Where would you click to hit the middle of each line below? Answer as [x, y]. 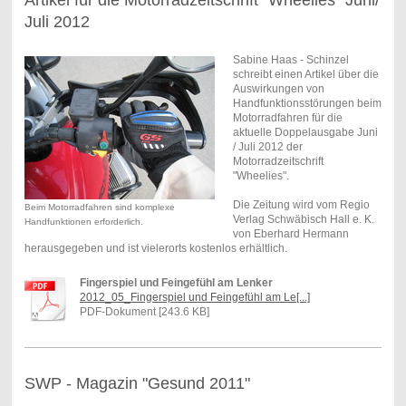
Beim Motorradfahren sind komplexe [99, 207]
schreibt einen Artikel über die [305, 74]
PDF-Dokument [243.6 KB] [144, 311]
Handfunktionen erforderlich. [83, 221]
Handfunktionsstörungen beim [307, 103]
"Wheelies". [261, 175]
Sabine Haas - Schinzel [290, 59]
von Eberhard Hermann [290, 233]
